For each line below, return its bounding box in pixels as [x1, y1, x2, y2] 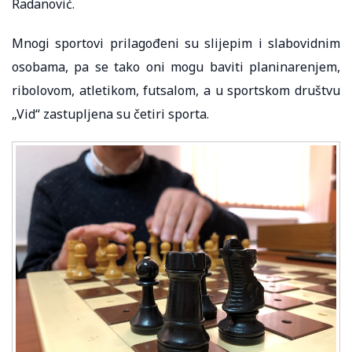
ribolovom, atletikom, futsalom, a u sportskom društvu [12, 81, 340, 99]
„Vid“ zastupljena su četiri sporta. [12, 104, 209, 123]
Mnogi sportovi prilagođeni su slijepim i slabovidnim [12, 34, 340, 52]
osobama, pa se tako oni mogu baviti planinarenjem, [12, 57, 340, 75]
